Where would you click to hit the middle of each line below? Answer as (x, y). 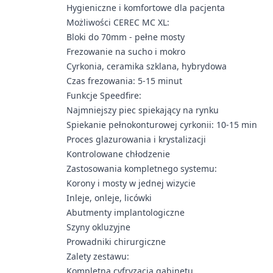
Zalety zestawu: (98, 257)
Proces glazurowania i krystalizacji (136, 140)
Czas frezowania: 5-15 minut (125, 81)
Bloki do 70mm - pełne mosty (126, 37)
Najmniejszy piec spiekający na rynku (143, 110)
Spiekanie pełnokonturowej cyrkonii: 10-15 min (162, 125)
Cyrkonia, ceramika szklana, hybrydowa (147, 66)
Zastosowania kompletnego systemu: (142, 169)
